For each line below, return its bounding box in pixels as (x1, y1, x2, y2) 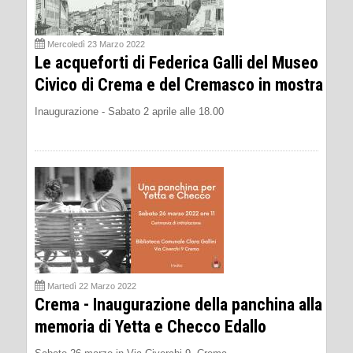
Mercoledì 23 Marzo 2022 (47, 39, 145, 49)
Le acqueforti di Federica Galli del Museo (35, 52, 318, 72)
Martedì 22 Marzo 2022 (47, 281, 136, 291)
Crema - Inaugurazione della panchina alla (35, 294, 322, 314)
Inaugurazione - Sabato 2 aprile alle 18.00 (35, 105, 224, 117)
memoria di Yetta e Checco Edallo (35, 316, 266, 336)
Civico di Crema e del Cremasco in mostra (35, 74, 323, 95)
